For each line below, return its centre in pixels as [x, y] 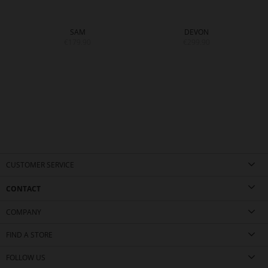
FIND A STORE [29, 235]
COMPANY [24, 212]
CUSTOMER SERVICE [40, 165]
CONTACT [23, 189]
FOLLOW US [26, 258]
